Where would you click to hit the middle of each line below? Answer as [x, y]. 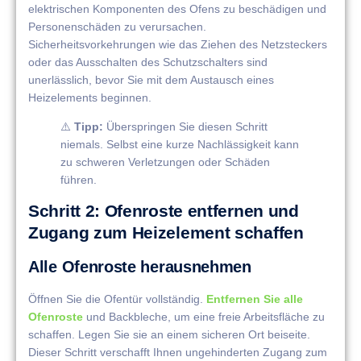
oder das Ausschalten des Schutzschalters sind [148, 62]
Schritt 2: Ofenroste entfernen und [164, 211]
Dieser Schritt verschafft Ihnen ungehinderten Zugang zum [178, 353]
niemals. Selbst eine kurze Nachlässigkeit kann [180, 144]
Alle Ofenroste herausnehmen [140, 267]
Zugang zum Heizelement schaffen [166, 233]
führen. [79, 179]
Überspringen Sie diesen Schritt [185, 126]
